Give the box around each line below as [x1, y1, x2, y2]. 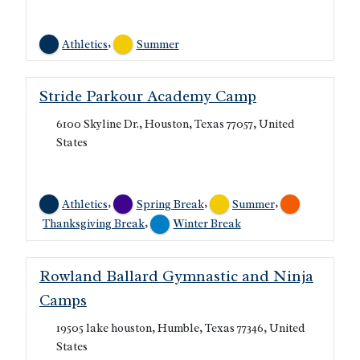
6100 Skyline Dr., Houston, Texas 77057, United [55, 117, 294, 132]
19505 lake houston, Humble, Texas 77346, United [55, 320, 305, 335]
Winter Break [173, 216, 241, 231]
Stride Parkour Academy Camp [39, 87, 256, 107]
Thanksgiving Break [43, 216, 145, 231]
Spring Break [136, 196, 204, 211]
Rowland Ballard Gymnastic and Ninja [39, 266, 313, 286]
